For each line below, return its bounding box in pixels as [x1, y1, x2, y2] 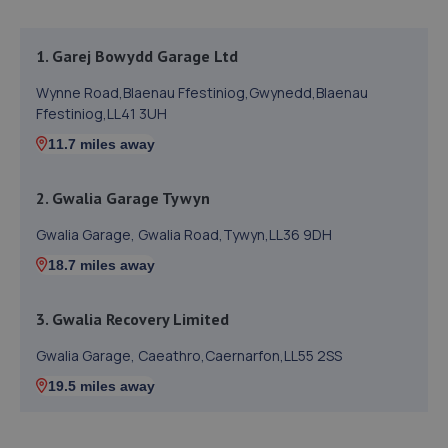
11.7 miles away [48, 136, 155, 152]
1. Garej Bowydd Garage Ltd [36, 46, 238, 66]
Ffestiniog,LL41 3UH [36, 104, 167, 123]
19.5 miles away [48, 378, 155, 394]
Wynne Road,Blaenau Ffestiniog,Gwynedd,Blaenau [36, 83, 368, 102]
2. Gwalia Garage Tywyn [36, 188, 210, 208]
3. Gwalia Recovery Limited [36, 309, 229, 329]
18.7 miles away [48, 257, 155, 273]
